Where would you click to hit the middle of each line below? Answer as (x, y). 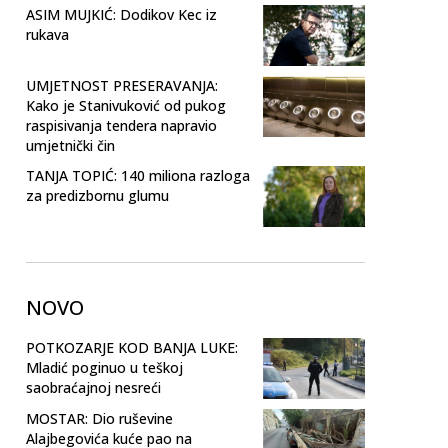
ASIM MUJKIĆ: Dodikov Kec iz (121, 14)
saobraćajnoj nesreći (93, 388)
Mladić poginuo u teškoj (104, 368)
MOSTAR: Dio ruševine (99, 419)
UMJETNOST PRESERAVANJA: (122, 86)
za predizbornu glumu (97, 196)
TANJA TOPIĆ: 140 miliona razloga (138, 176)
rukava (47, 34)
